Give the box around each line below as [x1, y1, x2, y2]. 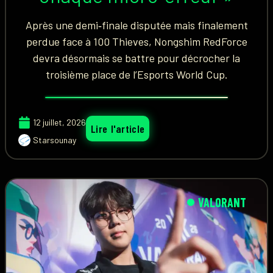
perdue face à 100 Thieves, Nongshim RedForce [26, 35, 247, 48]
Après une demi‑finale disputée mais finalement [25, 18, 248, 32]
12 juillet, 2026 [33, 117, 86, 127]
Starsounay [33, 135, 76, 145]
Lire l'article [91, 122, 145, 135]
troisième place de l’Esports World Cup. [45, 68, 228, 81]
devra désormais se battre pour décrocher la [33, 51, 240, 65]
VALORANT [198, 195, 246, 210]
